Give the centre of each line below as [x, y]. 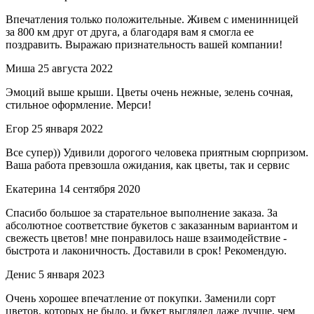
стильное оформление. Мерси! [78, 105]
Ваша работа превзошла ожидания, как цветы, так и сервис [148, 165]
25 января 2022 [67, 129]
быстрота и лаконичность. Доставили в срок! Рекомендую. [146, 251]
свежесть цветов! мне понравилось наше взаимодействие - [146, 238]
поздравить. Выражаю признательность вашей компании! [144, 45]
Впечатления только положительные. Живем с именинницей [152, 20]
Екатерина [31, 189]
